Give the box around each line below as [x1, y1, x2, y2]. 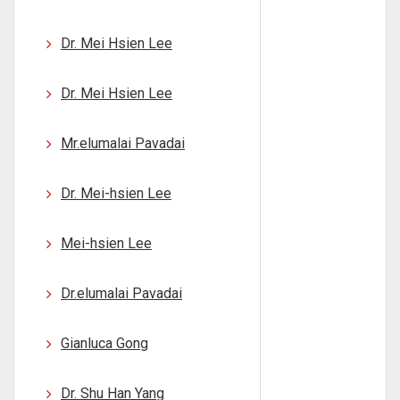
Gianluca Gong [61, 335, 148, 352]
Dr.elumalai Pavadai [61, 285, 182, 302]
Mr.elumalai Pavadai [61, 135, 185, 152]
